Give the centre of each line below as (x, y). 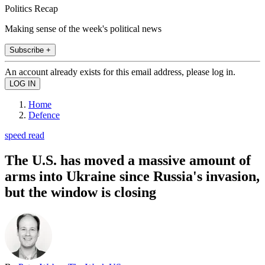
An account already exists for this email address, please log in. (120, 72)
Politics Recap (31, 8)
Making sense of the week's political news (83, 28)
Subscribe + (30, 50)
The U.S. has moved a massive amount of (128, 160)
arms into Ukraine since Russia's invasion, (132, 176)
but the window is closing (80, 192)
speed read (25, 135)
